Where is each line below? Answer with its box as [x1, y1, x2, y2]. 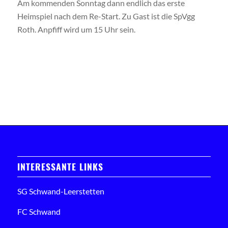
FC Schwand [17, 206, 61, 216]
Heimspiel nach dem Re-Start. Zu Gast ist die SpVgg [17, 11, 195, 21]
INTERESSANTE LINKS [17, 159, 103, 173]
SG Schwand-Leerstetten [17, 186, 104, 196]
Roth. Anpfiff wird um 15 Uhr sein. [17, 24, 135, 34]
